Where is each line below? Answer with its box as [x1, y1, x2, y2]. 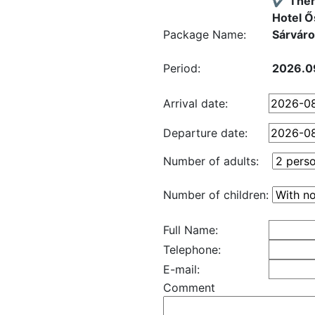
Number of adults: [163, 154, 259, 168]
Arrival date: [163, 96, 228, 110]
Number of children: [163, 188, 269, 202]
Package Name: [163, 27, 246, 41]
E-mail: [163, 262, 200, 276]
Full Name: [163, 223, 218, 237]
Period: [163, 61, 200, 75]
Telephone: [163, 243, 221, 257]
